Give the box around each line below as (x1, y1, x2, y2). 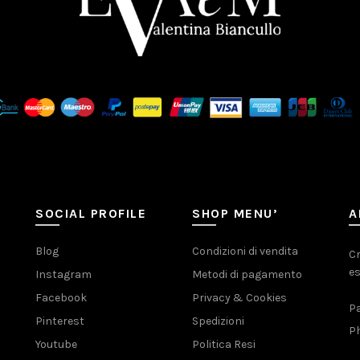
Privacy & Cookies (192, 291, 287, 305)
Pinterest (35, 314, 84, 329)
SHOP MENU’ (192, 206, 278, 222)
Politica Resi (192, 337, 256, 352)
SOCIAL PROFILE (35, 206, 146, 222)
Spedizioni (192, 314, 244, 329)
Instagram (35, 268, 92, 282)
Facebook (35, 291, 87, 305)
